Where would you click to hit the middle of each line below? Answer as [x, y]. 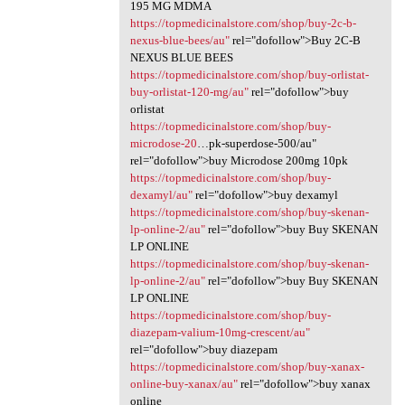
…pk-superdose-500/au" [256, 143]
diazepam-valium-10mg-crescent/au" [220, 332]
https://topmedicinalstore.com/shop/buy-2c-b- [243, 23]
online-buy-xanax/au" [184, 383]
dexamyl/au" [161, 194]
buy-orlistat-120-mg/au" [189, 91]
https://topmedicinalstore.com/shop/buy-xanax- [247, 366]
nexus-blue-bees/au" [179, 40]
